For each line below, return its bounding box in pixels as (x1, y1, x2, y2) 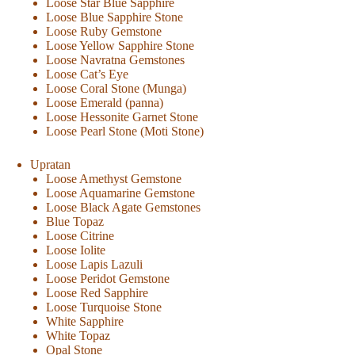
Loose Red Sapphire (45, 286, 148, 300)
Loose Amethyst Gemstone (45, 172, 181, 186)
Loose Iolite (45, 243, 105, 258)
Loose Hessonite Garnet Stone (45, 110, 198, 124)
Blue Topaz (45, 215, 104, 229)
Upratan (30, 158, 71, 172)
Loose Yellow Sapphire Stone (45, 39, 194, 53)
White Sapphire (45, 315, 124, 329)
